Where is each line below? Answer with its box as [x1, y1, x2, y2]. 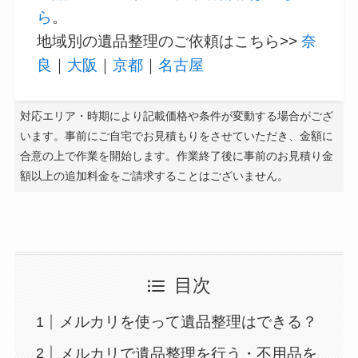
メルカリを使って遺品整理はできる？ [59, 313, 318, 331]
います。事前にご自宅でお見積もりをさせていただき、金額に [19, 129, 333, 142]
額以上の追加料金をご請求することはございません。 [19, 169, 288, 182]
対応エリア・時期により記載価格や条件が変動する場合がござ [19, 109, 333, 122]
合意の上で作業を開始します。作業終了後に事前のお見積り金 [19, 149, 333, 162]
